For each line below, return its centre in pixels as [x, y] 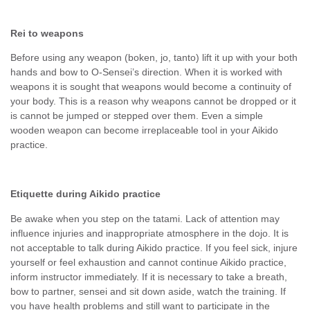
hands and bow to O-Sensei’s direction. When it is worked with [146, 72]
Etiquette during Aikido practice [85, 194]
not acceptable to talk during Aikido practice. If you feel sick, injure [154, 247]
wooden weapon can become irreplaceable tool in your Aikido [144, 130]
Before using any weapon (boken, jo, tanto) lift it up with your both [154, 58]
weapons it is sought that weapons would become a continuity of [151, 87]
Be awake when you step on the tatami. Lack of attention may [145, 218]
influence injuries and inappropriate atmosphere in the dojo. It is [149, 233]
